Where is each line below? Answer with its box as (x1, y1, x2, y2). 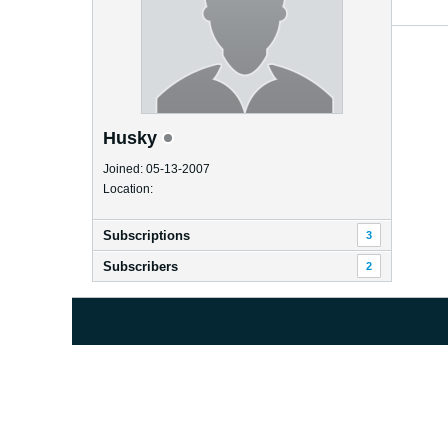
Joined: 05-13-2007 (103, 162, 210, 176)
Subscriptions (103, 228, 190, 243)
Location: (103, 182, 153, 196)
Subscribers (103, 259, 178, 274)
